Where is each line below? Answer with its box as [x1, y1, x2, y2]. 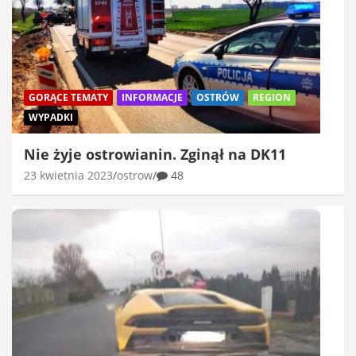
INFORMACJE [122, 90, 183, 104]
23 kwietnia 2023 [24, 167, 113, 183]
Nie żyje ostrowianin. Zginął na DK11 [24, 144, 286, 164]
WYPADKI [29, 110, 73, 124]
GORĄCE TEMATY [29, 90, 108, 104]
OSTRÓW [196, 90, 239, 104]
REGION [253, 90, 291, 104]
